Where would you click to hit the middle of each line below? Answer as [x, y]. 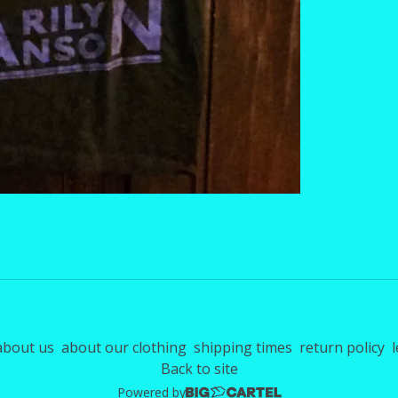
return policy [342, 348]
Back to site [199, 369]
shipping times [243, 348]
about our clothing [124, 348]
